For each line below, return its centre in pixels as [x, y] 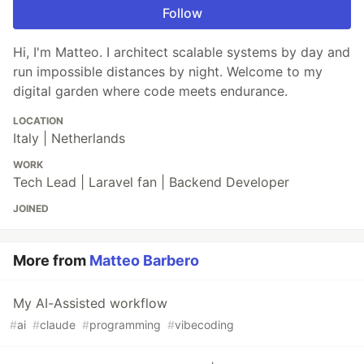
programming [125, 324]
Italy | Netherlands [69, 138]
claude [58, 324]
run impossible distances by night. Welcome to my [168, 71]
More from [51, 260]
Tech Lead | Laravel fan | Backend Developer [151, 182]
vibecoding [204, 324]
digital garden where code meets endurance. [150, 91]
